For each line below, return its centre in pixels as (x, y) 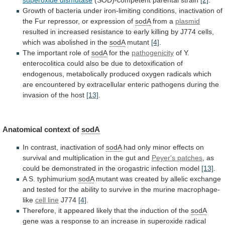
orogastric (133, 168)
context (57, 130)
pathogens (168, 84)
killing (160, 31)
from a (163, 21)
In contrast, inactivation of (64, 147)
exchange (205, 179)
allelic (179, 179)
